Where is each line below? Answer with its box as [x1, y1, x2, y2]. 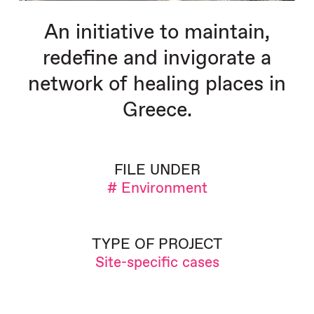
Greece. [122, 97, 192, 123]
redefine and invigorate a [43, 46, 271, 71]
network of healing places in [28, 71, 286, 97]
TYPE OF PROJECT [92, 235, 222, 253]
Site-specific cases [95, 253, 219, 271]
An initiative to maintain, [44, 20, 270, 45]
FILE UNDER [114, 161, 200, 179]
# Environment [107, 179, 207, 197]
